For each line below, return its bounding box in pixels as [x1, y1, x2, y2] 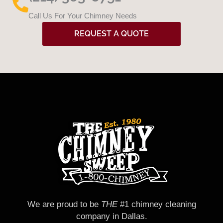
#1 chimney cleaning [117, 199, 196, 209]
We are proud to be [27, 199, 101, 209]
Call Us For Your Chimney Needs [28, 11, 137, 20]
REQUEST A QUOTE [74, 28, 149, 38]
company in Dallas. [76, 211, 147, 221]
